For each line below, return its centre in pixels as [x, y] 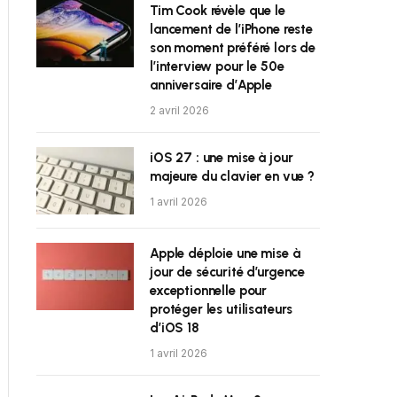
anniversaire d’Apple [211, 85]
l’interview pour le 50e [217, 66]
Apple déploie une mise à [225, 253]
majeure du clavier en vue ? [232, 176]
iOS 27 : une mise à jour [222, 158]
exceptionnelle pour [209, 291]
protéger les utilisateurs [222, 309]
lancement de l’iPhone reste [231, 29]
